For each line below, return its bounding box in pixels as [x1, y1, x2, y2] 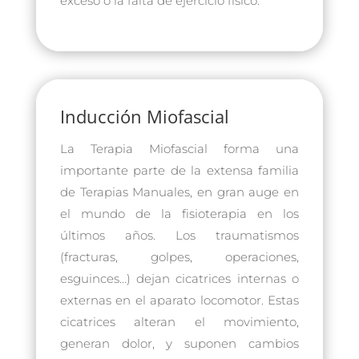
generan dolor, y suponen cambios [59, 335, 300, 351]
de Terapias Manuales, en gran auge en [59, 184, 300, 200]
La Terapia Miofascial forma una [59, 140, 300, 156]
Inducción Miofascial [59, 103, 229, 128]
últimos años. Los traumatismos [59, 227, 300, 243]
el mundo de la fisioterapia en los [59, 205, 300, 221]
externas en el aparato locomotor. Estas [59, 292, 300, 308]
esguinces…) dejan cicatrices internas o [59, 270, 300, 286]
